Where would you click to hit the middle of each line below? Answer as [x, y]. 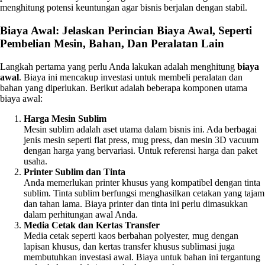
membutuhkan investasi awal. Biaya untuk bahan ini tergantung [142, 257]
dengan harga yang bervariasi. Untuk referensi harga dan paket [140, 150]
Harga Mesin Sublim [65, 118]
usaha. [35, 161]
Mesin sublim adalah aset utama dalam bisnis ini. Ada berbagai [140, 129]
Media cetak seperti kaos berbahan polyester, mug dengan [131, 235]
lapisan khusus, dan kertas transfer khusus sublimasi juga [129, 246]
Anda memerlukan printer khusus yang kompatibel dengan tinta [142, 182]
